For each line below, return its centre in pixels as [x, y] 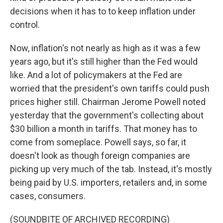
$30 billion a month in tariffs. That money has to [104, 129]
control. [25, 25]
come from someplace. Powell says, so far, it [98, 142]
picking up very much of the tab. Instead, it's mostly [111, 169]
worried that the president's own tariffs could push [110, 88]
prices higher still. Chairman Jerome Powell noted [108, 102]
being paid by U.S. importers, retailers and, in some [109, 182]
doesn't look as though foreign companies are [100, 156]
